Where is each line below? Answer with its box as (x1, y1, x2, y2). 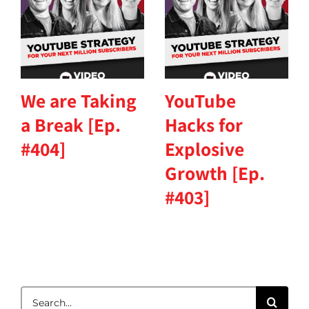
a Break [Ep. (21, 112, 121, 138)
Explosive (165, 137, 244, 162)
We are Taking (21, 88, 137, 114)
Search (20, 287, 58, 301)
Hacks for (165, 112, 243, 138)
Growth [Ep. (165, 161, 265, 186)
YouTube (165, 88, 236, 114)
